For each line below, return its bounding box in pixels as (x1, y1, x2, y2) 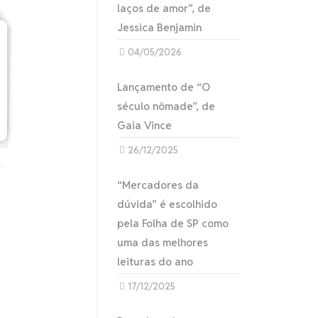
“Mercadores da (117, 178, 199, 192)
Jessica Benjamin (117, 21, 202, 34)
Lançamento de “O (117, 80, 211, 94)
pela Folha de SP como (117, 216, 229, 230)
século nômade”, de (117, 99, 216, 113)
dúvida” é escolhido (117, 197, 218, 211)
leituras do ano (117, 255, 194, 268)
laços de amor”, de (117, 1, 212, 15)
